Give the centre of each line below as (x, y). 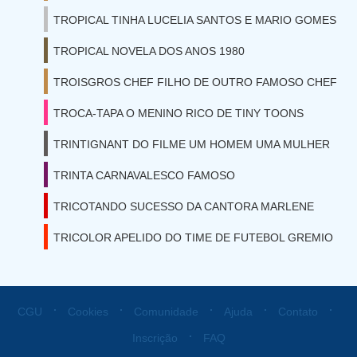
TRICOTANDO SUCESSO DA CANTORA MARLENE (184, 206)
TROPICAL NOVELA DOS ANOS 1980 (149, 51)
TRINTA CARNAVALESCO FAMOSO (144, 175)
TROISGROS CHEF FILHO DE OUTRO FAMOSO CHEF (195, 82)
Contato (298, 312)
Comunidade (166, 312)
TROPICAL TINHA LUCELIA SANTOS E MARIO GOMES (195, 20)
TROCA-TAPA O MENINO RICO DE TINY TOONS (178, 113)
